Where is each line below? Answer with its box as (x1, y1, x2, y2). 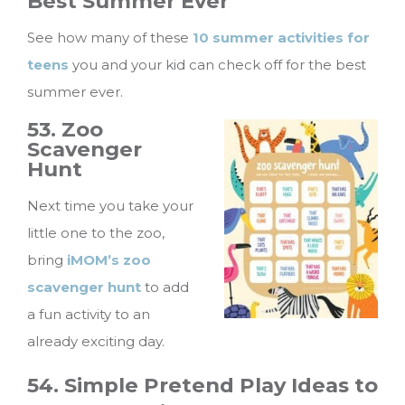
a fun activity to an (27, 305, 150, 323)
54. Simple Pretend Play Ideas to (27, 372, 378, 399)
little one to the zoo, (27, 223, 165, 241)
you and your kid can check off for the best (69, 55, 366, 73)
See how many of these (27, 28, 193, 46)
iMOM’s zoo (67, 250, 151, 268)
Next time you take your (27, 196, 193, 214)
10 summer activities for (193, 28, 370, 46)
